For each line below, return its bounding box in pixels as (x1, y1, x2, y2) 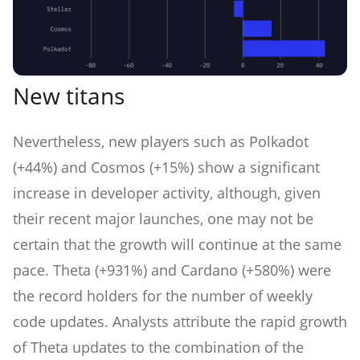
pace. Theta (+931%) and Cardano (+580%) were (13, 260, 331, 280)
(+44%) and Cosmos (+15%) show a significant (13, 157, 320, 178)
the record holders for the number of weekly (13, 286, 313, 306)
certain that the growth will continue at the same (13, 235, 342, 255)
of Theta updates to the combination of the (13, 337, 304, 358)
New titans (13, 80, 125, 112)
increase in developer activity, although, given (13, 183, 321, 203)
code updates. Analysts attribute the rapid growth (13, 312, 347, 332)
